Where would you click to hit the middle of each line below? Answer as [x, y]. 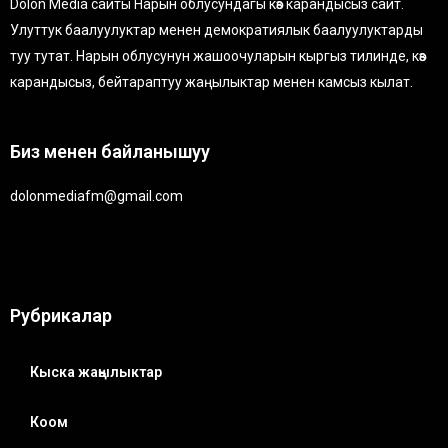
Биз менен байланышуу [110, 151]
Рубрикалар [61, 315]
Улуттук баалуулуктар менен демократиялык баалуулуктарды [216, 30]
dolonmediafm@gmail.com [96, 195]
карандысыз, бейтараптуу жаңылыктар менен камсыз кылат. [211, 82]
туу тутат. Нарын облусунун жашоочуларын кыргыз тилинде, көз [218, 56]
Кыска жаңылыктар [96, 371]
